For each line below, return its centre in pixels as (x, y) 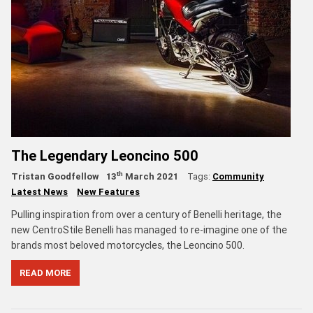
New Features (108, 191)
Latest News (39, 191)
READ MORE (45, 272)
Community (238, 176)
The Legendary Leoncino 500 (105, 155)
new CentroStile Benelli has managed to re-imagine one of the (149, 230)
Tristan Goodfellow (55, 176)
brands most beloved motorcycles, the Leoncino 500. (128, 245)
